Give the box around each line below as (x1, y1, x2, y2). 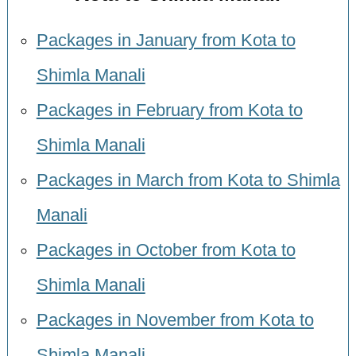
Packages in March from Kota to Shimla (36, 171, 340, 191)
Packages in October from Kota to (36, 241, 296, 261)
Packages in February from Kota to (36, 101, 303, 121)
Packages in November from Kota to (36, 311, 314, 331)
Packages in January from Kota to (36, 31, 296, 51)
